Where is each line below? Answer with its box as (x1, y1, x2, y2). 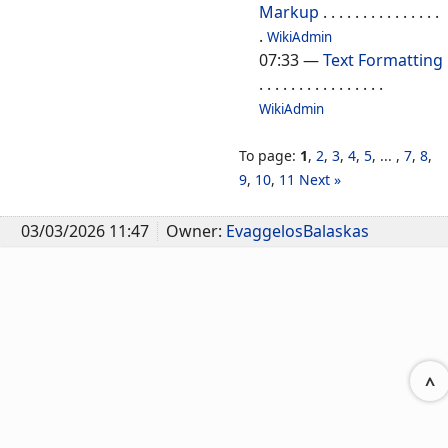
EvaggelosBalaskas (226, 220, 369, 243)
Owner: (166, 220, 226, 243)
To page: (239, 146, 300, 166)
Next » (299, 170, 341, 190)
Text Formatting (323, 49, 443, 72)
